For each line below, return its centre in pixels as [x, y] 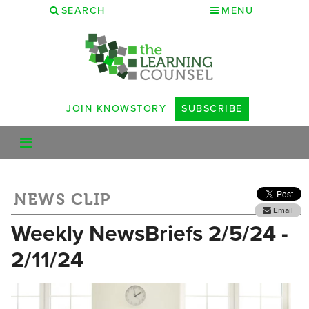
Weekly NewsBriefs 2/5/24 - [150, 233]
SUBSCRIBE [212, 108]
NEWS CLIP [63, 199]
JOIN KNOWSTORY [117, 108]
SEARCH [83, 10]
